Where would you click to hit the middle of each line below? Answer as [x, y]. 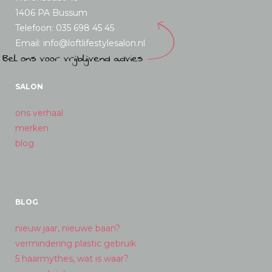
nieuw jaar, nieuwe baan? [68, 228]
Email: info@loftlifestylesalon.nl [80, 43]
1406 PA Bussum [51, 13]
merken [32, 128]
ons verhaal [39, 113]
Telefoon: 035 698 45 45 [65, 28]
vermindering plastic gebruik [76, 243]
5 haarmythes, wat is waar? [72, 259]
